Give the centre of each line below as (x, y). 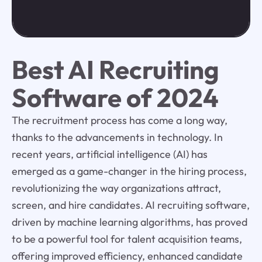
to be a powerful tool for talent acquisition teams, (127, 239)
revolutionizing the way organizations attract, (116, 188)
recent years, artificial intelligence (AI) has (109, 154)
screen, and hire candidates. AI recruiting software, (130, 205)
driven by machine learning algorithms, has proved (129, 222)
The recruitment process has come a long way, (119, 120)
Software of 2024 (115, 98)
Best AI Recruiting (115, 70)
